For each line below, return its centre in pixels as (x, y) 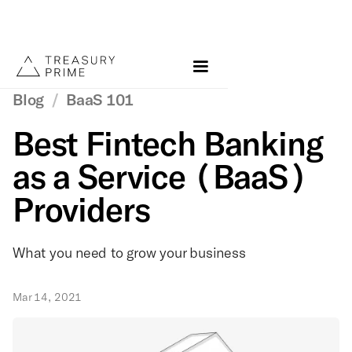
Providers (81, 209)
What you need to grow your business (129, 252)
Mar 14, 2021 (48, 297)
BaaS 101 (100, 99)
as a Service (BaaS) (160, 176)
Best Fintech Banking (168, 143)
